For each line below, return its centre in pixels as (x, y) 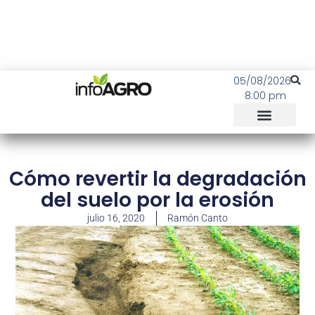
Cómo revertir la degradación (157, 179)
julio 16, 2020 (116, 218)
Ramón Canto (198, 218)
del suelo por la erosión (157, 200)
